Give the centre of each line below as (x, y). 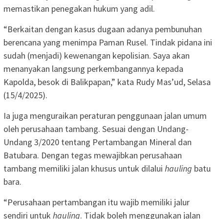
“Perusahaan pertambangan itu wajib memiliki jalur (97, 202)
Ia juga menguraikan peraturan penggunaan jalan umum (105, 116)
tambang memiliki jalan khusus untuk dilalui (84, 169)
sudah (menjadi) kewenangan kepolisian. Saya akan (97, 56)
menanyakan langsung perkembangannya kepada (93, 69)
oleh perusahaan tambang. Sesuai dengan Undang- (96, 129)
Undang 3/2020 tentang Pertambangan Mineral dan (98, 142)
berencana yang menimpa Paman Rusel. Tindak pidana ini (108, 43)
